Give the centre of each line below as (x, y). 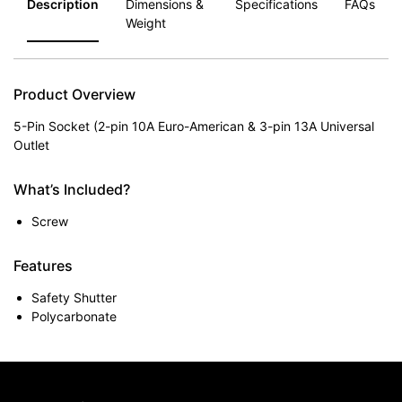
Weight (146, 23)
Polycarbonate (74, 317)
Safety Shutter (74, 298)
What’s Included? (72, 190)
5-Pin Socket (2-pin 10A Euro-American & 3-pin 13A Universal (194, 127)
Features (43, 266)
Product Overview (74, 95)
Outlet (31, 145)
